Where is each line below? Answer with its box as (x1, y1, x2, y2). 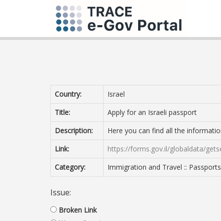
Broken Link (59, 205, 97, 215)
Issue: (50, 187, 71, 198)
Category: (55, 162, 85, 172)
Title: (55, 108, 70, 117)
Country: (55, 89, 81, 99)
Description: (55, 126, 93, 135)
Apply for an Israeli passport (108, 108, 197, 117)
